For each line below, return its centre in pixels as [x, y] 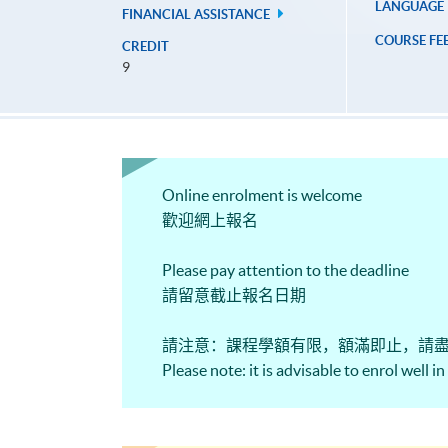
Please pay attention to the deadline [285, 270]
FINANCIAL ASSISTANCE [197, 15]
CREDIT [145, 47]
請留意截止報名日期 [234, 295]
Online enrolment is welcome [262, 195]
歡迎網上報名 [210, 220]
